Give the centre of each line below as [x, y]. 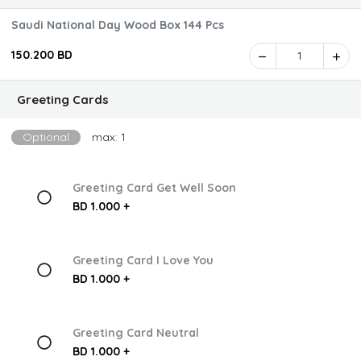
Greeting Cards [63, 100]
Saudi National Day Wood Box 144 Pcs [118, 25]
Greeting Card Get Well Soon [154, 188]
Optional [46, 137]
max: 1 [109, 137]
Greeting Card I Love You [143, 261]
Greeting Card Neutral [135, 333]
